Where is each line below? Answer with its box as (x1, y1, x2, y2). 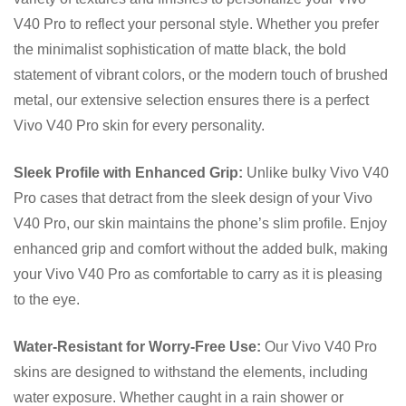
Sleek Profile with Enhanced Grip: (14, 164, 243, 180)
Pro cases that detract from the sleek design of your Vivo (14, 189, 372, 206)
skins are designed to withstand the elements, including (14, 363, 368, 380)
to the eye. (14, 291, 80, 307)
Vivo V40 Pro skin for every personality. (14, 117, 265, 133)
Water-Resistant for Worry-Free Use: (14, 338, 261, 354)
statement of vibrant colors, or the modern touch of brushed (14, 66, 388, 82)
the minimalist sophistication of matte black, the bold (14, 41, 346, 57)
